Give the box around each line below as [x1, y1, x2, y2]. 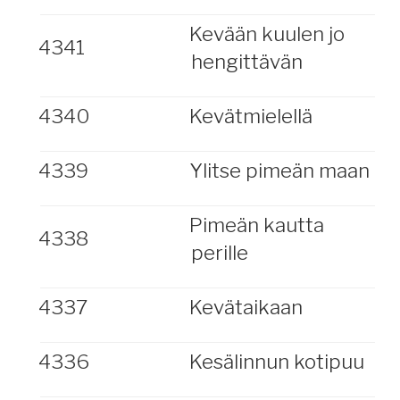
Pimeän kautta [188, 212, 324, 237]
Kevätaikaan [188, 295, 303, 320]
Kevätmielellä [188, 104, 312, 129]
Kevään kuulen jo [188, 21, 345, 46]
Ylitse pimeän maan [188, 158, 370, 183]
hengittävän [190, 49, 303, 74]
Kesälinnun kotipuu [188, 349, 364, 374]
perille [190, 240, 248, 265]
